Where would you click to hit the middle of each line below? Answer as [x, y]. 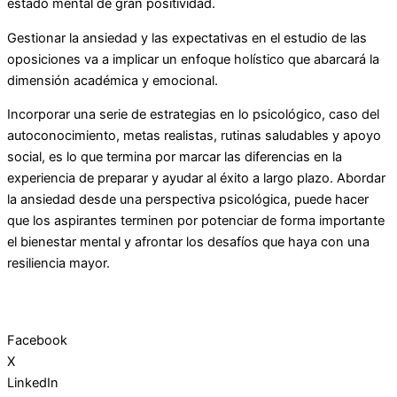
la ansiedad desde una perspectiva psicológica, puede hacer [188, 200]
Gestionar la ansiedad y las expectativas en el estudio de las [187, 38]
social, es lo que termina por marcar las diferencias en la [175, 157]
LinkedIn [33, 382]
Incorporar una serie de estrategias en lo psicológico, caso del [193, 115]
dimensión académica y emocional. [113, 80]
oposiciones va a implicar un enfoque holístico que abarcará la [193, 59]
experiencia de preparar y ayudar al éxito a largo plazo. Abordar [196, 179]
